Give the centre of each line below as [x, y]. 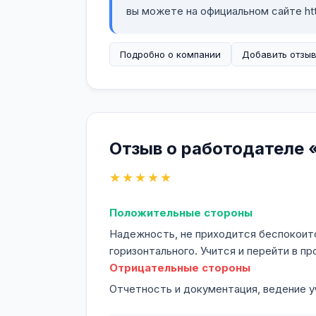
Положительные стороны [181, 213]
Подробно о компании [170, 54]
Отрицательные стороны [180, 268]
